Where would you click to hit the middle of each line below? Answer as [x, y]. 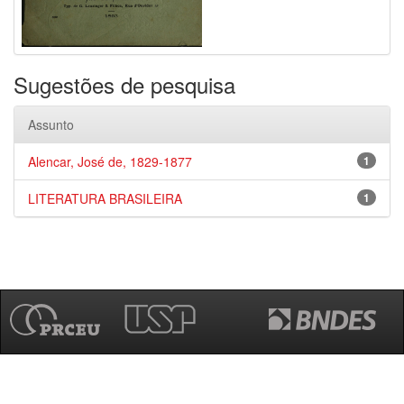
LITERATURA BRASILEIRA [105, 198]
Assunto [51, 124]
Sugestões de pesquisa [124, 84]
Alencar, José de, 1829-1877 [110, 161]
